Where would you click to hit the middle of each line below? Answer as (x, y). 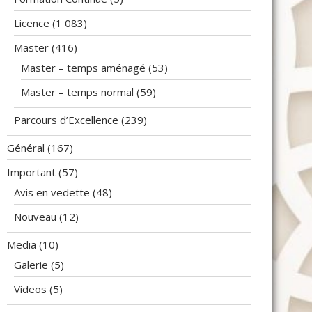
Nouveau (35, 217)
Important (31, 172)
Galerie (31, 265)
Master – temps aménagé (83, 68)
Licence (32, 23)
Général (26, 148)
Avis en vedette (52, 192)
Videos (30, 289)
